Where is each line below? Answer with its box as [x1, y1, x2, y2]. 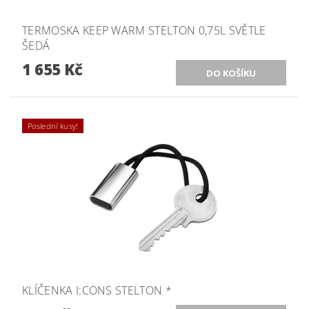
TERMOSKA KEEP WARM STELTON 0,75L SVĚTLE [22, 22, 266, 38]
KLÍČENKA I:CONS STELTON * [22, 282, 172, 298]
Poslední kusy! [28, 120, 79, 131]
